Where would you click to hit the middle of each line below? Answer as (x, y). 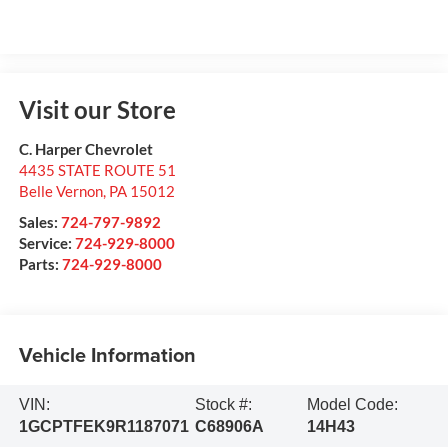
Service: (46, 242)
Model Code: (352, 405)
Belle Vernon (60, 190)
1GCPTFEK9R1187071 (103, 427)
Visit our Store (97, 109)
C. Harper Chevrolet (85, 148)
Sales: (39, 221)
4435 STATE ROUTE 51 (97, 169)
